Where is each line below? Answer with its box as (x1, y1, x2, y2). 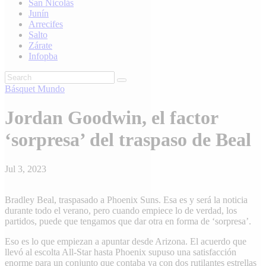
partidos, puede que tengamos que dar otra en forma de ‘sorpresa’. (5, 216, 251, 226)
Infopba (28, 50, 58, 61)
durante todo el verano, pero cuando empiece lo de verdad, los (5, 205, 237, 216)
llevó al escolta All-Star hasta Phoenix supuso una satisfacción (5, 246, 236, 257)
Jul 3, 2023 (5, 163, 46, 174)
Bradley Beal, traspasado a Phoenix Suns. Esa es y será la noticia (5, 194, 248, 205)
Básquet (5, 83, 37, 94)
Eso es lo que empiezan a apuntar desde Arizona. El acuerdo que (5, 236, 246, 246)
